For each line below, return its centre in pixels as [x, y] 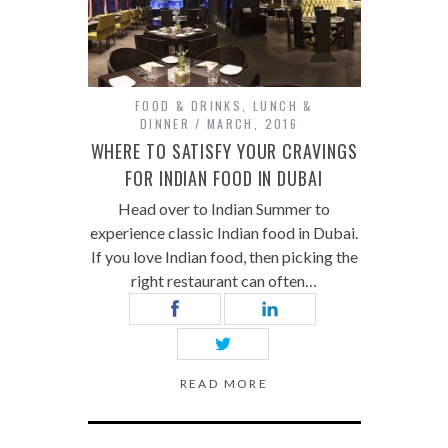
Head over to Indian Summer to [224, 208]
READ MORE [224, 383]
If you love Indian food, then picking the [224, 256]
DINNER [165, 123]
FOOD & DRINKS [189, 105]
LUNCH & [283, 105]
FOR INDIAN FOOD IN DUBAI [224, 177]
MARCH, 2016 [252, 123]
